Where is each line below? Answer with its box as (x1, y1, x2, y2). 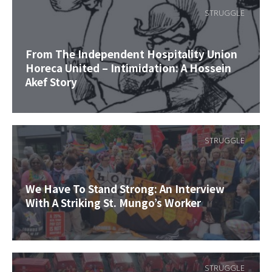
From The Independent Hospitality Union (25, 46, 237, 62)
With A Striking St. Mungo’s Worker (25, 194, 201, 210)
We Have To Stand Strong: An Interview (25, 180, 225, 196)
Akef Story (25, 74, 77, 90)
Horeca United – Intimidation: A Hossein (25, 60, 231, 76)
